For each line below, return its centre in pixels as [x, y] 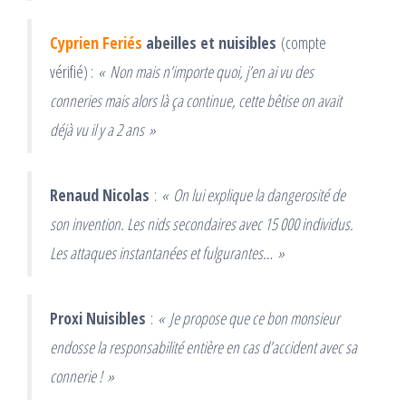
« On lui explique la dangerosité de [253, 194]
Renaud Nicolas [100, 194]
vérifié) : [74, 71]
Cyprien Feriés [96, 42]
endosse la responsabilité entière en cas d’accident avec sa [203, 347]
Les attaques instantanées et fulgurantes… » [167, 252]
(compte [301, 42]
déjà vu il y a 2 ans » [103, 129]
